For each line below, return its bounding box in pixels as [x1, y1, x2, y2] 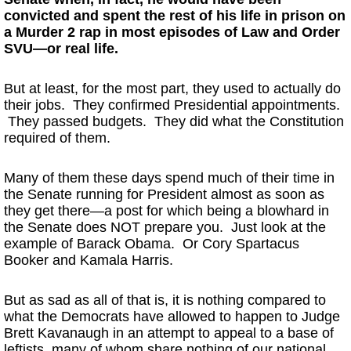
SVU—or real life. [4, 41, 118, 56]
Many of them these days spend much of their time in [4, 170, 335, 186]
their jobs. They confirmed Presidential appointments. [4, 97, 340, 113]
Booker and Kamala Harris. [4, 252, 173, 268]
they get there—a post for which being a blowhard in [4, 203, 329, 219]
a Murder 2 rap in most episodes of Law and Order [4, 24, 340, 40]
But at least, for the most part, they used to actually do [4, 81, 341, 96]
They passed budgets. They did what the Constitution [4, 114, 344, 129]
